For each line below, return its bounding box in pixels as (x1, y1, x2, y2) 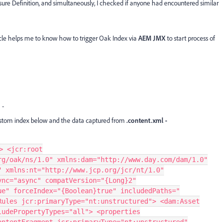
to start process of (166, 34, 215, 42)
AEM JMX (138, 34, 166, 42)
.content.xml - (126, 116, 167, 124)
